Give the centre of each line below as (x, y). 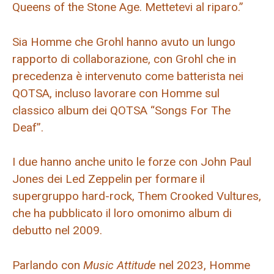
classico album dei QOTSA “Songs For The (121, 110)
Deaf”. (28, 127)
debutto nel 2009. (57, 231)
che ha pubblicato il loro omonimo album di (122, 213)
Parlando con (48, 265)
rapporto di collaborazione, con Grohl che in (124, 59)
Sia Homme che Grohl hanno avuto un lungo (124, 42)
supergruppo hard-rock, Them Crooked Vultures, (137, 196)
